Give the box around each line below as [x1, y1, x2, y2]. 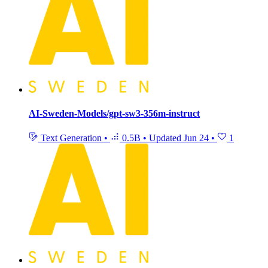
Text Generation [38, 133, 104, 143]
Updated [149, 133, 184, 143]
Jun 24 [184, 133, 209, 143]
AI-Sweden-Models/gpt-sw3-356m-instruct [29, 108, 200, 118]
